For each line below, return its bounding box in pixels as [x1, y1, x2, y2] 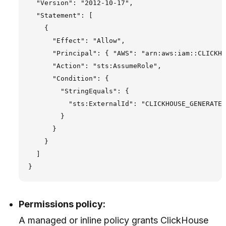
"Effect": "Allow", [28, 36, 125, 44]
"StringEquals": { [28, 87, 129, 95]
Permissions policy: [19, 199, 106, 210]
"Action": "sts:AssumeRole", [28, 62, 161, 70]
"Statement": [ [28, 11, 93, 19]
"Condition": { [28, 74, 109, 82]
